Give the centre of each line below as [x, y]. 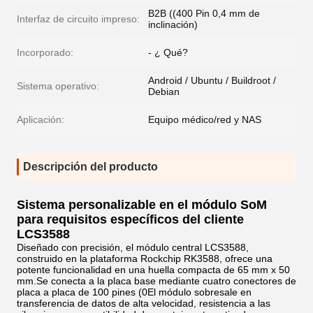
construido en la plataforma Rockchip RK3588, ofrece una [145, 259]
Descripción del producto [90, 167]
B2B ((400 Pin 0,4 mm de [204, 13]
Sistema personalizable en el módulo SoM [142, 205]
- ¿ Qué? [168, 52]
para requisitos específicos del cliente [130, 219]
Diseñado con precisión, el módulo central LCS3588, [133, 247]
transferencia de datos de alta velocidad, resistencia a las [144, 303]
